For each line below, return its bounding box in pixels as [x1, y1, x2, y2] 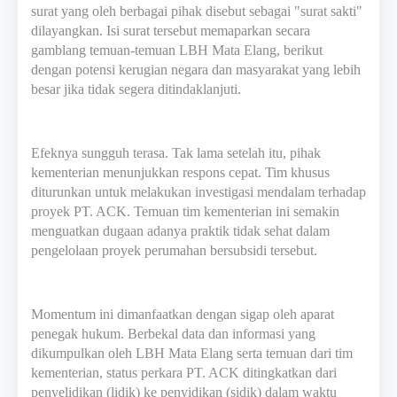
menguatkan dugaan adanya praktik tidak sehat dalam [31, 222, 330, 238]
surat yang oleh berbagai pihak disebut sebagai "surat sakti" [31, 3, 362, 19]
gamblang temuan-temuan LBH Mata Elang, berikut [31, 42, 323, 58]
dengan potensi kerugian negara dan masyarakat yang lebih [31, 61, 361, 77]
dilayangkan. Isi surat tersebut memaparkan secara [31, 22, 310, 38]
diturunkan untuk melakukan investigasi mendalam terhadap [31, 183, 366, 199]
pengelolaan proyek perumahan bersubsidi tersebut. [31, 242, 317, 258]
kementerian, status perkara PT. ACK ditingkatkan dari [31, 364, 337, 380]
